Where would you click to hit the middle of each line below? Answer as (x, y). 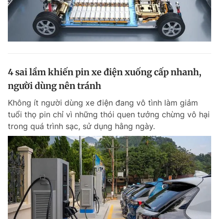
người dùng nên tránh (55, 86)
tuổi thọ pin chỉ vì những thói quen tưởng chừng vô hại (109, 114)
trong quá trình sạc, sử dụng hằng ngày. (81, 126)
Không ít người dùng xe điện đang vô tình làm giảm (103, 103)
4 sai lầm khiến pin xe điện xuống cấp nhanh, (105, 72)
